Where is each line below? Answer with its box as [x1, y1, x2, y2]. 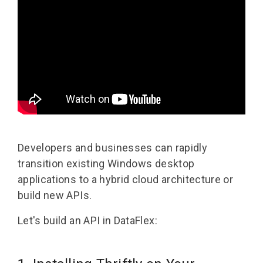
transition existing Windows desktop [18, 157, 195, 170]
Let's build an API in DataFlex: [18, 214, 157, 227]
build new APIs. [18, 188, 92, 201]
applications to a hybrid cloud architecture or [18, 173, 234, 186]
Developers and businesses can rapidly [18, 141, 207, 154]
